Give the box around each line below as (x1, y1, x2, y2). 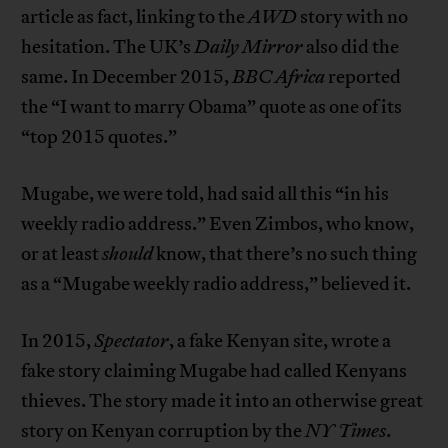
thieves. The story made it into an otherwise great (21, 389, 424, 414)
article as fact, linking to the (21, 5, 249, 30)
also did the (306, 35, 400, 60)
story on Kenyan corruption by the (21, 419, 306, 444)
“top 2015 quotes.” (21, 125, 178, 150)
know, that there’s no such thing (153, 242, 418, 267)
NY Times (305, 419, 387, 444)
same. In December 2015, (21, 65, 233, 90)
